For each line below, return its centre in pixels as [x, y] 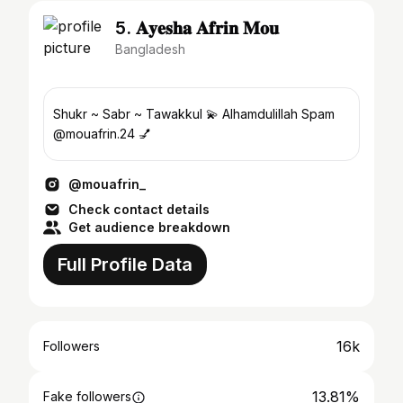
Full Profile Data [125, 264]
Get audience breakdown [149, 227]
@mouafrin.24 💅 [102, 134]
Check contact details [139, 209]
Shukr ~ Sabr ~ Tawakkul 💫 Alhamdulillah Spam [194, 114]
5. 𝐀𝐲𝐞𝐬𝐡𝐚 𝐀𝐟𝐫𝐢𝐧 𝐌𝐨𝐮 [197, 28]
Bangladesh [150, 49]
